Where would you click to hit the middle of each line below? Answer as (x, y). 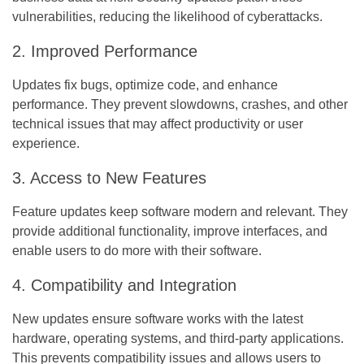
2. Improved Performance (105, 51)
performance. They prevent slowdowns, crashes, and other (180, 104)
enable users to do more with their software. (137, 250)
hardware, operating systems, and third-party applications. (178, 338)
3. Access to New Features (109, 178)
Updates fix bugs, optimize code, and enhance (145, 84)
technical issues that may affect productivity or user (158, 123)
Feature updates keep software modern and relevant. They (180, 211)
